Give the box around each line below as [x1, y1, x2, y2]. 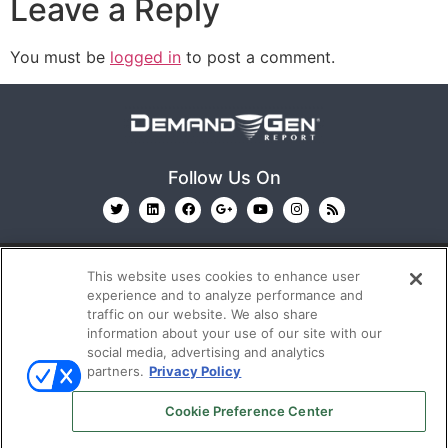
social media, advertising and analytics [87, 344, 326, 360]
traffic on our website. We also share [87, 306, 319, 322]
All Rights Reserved [241, 338, 392, 359]
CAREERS [127, 400, 201, 421]
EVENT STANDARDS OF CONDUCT [112, 424, 380, 445]
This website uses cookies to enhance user [87, 268, 361, 284]
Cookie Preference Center [164, 403, 334, 419]
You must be [10, 47, 110, 68]
